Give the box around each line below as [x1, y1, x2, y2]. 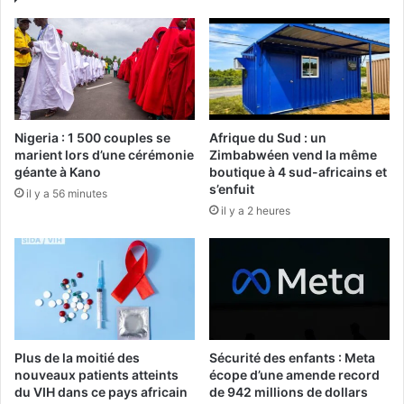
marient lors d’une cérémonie [14, 146, 194, 162]
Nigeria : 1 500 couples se [14, 129, 170, 145]
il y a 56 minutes [26, 186, 107, 200]
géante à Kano [14, 163, 101, 179]
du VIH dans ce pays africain [14, 383, 188, 399]
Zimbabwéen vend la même [209, 146, 377, 162]
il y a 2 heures [221, 203, 290, 217]
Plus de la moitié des [14, 349, 140, 365]
